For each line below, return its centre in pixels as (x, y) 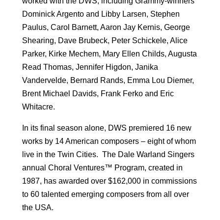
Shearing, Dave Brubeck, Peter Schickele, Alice (105, 40)
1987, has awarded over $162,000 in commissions (109, 181)
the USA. (38, 207)
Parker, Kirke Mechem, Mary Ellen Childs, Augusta (109, 54)
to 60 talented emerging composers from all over (105, 194)
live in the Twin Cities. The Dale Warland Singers (108, 154)
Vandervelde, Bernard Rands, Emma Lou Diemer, (108, 80)
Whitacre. (38, 107)
